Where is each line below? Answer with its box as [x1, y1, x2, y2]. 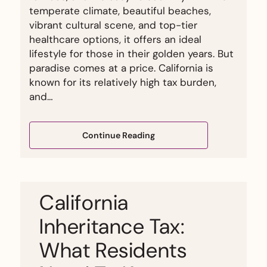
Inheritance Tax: [39, 213, 185, 240]
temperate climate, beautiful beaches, [29, 4, 211, 17]
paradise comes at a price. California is [29, 61, 213, 74]
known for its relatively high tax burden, [29, 76, 216, 89]
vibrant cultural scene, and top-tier [29, 18, 197, 32]
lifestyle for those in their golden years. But [29, 47, 234, 60]
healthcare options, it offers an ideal [29, 33, 201, 46]
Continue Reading [82, 130, 155, 141]
